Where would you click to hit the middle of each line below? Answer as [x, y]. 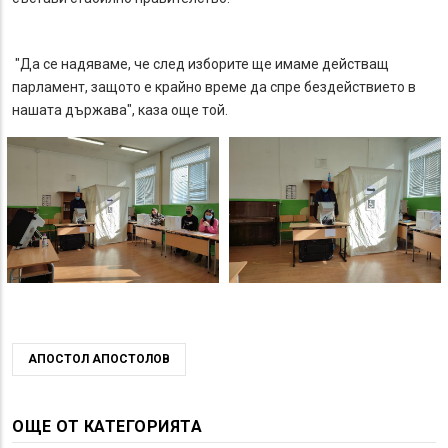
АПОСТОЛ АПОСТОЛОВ [99, 358]
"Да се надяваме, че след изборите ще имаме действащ [200, 64]
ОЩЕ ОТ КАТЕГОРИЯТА [107, 426]
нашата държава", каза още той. [120, 110]
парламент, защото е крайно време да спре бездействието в [214, 87]
